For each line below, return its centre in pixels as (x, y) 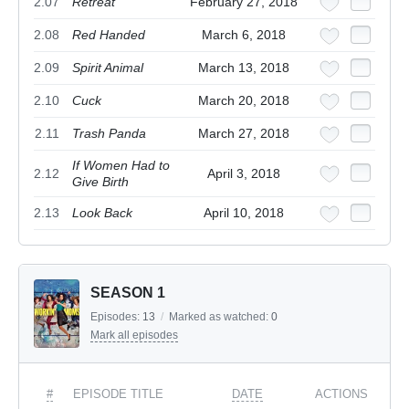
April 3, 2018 (244, 174)
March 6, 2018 (244, 35)
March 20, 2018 (244, 101)
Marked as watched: (220, 317)
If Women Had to (121, 166)
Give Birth (100, 182)
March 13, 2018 (244, 68)
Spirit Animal (108, 68)
